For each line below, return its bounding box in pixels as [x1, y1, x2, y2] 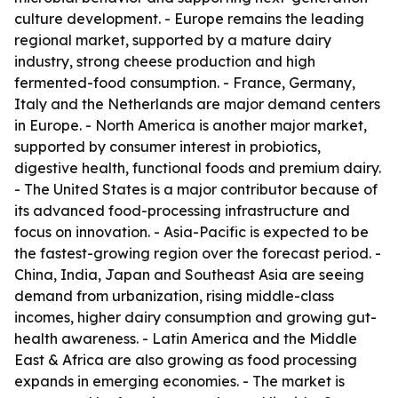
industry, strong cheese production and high [14, 52, 315, 70]
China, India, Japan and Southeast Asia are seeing [14, 266, 364, 283]
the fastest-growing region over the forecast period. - [14, 244, 381, 262]
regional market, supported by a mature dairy [14, 31, 331, 49]
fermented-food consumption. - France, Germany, [14, 74, 355, 92]
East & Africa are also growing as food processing [14, 351, 357, 369]
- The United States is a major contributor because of [14, 180, 378, 198]
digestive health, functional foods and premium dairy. [14, 159, 381, 177]
